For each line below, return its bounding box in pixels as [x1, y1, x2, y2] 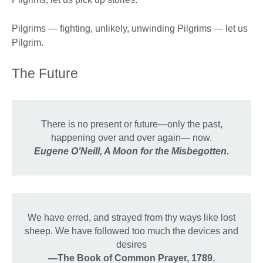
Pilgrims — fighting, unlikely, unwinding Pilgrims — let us [12, 23, 248, 34]
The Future [12, 66, 78, 82]
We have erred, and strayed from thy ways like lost [28, 213, 235, 223]
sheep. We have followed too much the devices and [25, 226, 238, 237]
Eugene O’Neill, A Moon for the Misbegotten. [34, 146, 229, 157]
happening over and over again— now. [51, 133, 212, 143]
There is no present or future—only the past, [41, 119, 222, 130]
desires [116, 240, 147, 250]
